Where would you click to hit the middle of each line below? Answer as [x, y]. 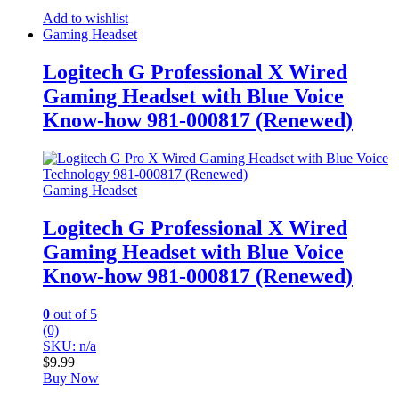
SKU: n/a [69, 346]
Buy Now [71, 378]
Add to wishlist [85, 18]
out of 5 [73, 313]
